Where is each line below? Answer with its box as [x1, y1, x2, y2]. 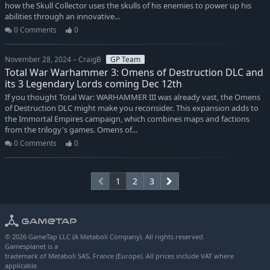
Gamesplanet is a [5, 241, 58, 251]
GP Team [110, 55, 140, 64]
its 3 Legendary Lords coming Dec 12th [5, 77, 182, 91]
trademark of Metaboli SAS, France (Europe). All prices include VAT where [5, 251, 234, 260]
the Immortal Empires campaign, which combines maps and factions [5, 114, 250, 125]
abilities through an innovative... [5, 11, 120, 22]
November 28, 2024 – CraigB [5, 55, 101, 64]
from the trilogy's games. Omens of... [5, 125, 137, 136]
